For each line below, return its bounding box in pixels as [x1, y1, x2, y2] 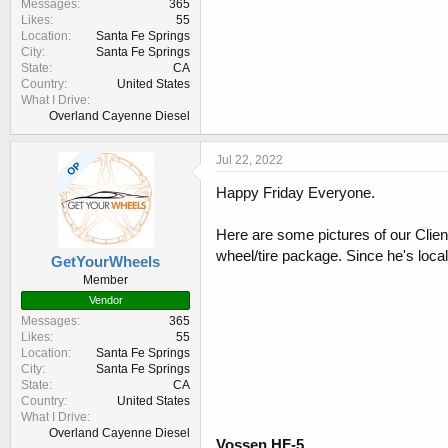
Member [83, 273, 128, 288]
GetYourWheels [51, 253, 160, 271]
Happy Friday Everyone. [216, 184, 375, 202]
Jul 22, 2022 [216, 153, 283, 168]
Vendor [88, 294, 123, 307]
